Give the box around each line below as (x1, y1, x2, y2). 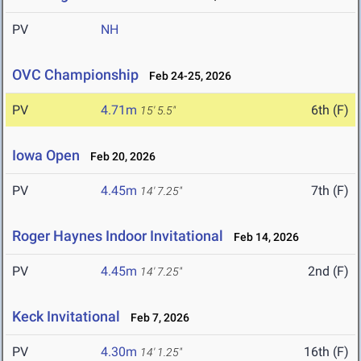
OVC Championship (12, 66, 139, 84)
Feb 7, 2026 (123, 311, 189, 325)
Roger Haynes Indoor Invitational (12, 227, 223, 245)
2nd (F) (308, 263, 349, 280)
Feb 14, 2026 (226, 230, 299, 244)
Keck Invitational (12, 308, 120, 326)
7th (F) (311, 183, 349, 199)
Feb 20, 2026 (83, 150, 156, 164)
